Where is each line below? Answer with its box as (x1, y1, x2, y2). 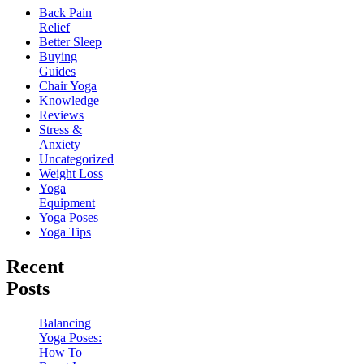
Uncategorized (39, 152, 114, 167)
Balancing (39, 315, 91, 330)
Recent (6, 256, 64, 278)
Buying (39, 50, 77, 64)
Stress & (39, 123, 82, 137)
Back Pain (39, 6, 92, 20)
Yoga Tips (39, 225, 91, 240)
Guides (39, 64, 76, 79)
